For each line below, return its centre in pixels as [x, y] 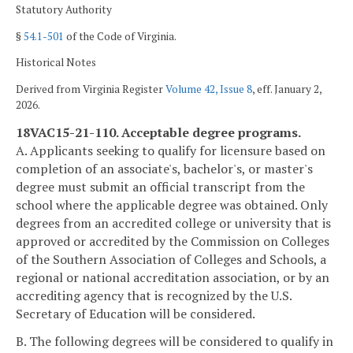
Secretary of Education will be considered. [136, 313]
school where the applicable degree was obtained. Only [172, 204]
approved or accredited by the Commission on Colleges [173, 241]
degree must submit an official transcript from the [160, 186]
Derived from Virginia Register [91, 89]
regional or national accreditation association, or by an [173, 277]
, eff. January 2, [287, 89]
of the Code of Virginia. [120, 36]
